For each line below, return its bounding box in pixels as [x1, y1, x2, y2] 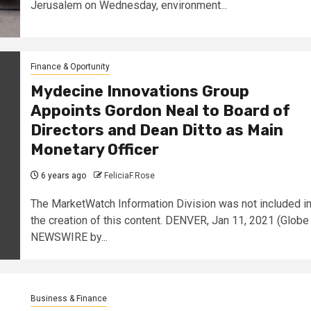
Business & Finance [30, 294, 107, 304]
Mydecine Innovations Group [30, 82, 249, 101]
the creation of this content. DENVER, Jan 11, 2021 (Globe [30, 214, 309, 228]
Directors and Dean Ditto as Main [30, 121, 283, 140]
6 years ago [38, 171, 86, 181]
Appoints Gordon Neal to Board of [30, 101, 290, 121]
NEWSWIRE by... [30, 230, 108, 244]
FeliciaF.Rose [103, 171, 155, 181]
